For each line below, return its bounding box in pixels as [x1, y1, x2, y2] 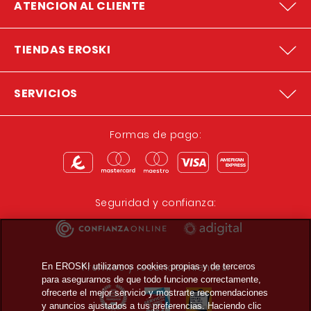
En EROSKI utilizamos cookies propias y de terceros [41, 260, 255, 271]
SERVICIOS [14, 85, 78, 101]
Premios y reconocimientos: [81, 260, 230, 274]
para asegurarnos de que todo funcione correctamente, [41, 274, 261, 285]
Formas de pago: [109, 128, 202, 142]
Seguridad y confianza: [94, 196, 217, 210]
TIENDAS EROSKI [14, 42, 110, 58]
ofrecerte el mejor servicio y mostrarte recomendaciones [41, 287, 268, 298]
